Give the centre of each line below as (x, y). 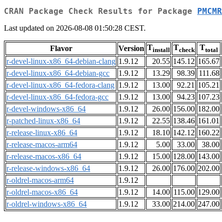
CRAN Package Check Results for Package (101, 11)
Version (131, 49)
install (161, 50)
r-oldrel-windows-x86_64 (47, 204)
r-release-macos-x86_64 (44, 157)
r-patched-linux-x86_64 (43, 121)
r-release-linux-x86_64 (42, 133)
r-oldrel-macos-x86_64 (42, 192)
